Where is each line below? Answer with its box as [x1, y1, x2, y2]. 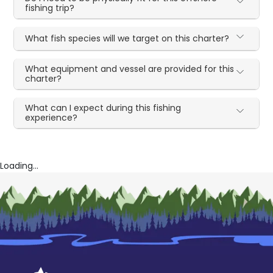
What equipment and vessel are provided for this [25, 63, 235, 76]
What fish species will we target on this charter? [25, 32, 230, 45]
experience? [25, 112, 78, 124]
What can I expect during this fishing [25, 102, 182, 115]
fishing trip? [25, 2, 75, 15]
